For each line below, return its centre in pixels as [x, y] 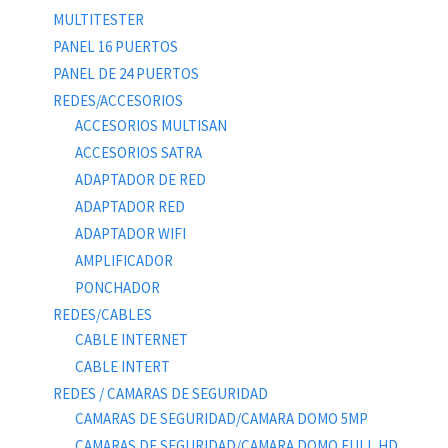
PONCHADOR [117, 288]
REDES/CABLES [102, 315]
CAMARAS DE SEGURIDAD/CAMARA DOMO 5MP [221, 419]
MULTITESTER [98, 20]
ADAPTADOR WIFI [130, 234]
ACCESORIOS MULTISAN [151, 126]
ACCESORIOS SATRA [138, 153]
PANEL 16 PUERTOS [115, 47]
